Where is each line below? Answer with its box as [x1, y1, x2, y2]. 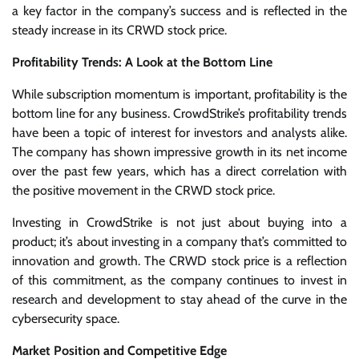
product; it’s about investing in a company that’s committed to [12, 233, 347, 249]
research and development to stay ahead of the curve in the [12, 291, 347, 307]
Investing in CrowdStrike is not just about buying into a [12, 214, 347, 230]
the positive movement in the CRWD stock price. [12, 182, 275, 198]
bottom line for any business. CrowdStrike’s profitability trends [12, 105, 347, 121]
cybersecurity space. [12, 310, 119, 326]
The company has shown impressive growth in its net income [12, 143, 347, 159]
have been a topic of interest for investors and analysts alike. [12, 124, 347, 140]
